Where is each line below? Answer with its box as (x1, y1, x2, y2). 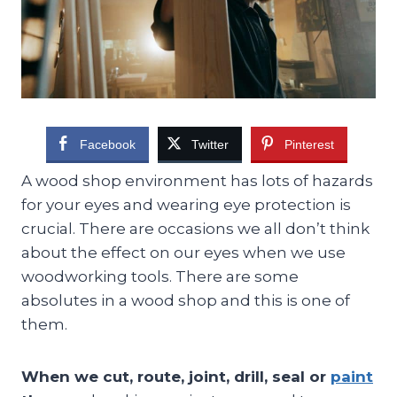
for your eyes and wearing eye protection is (21, 195, 351, 214)
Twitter (191, 136, 229, 152)
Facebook (79, 136, 136, 152)
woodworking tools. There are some (21, 267, 299, 285)
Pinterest (284, 136, 334, 152)
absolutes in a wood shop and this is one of (21, 291, 350, 309)
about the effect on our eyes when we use (21, 243, 346, 261)
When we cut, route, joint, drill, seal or (21, 367, 331, 385)
